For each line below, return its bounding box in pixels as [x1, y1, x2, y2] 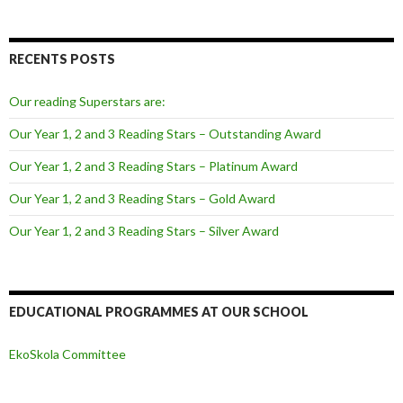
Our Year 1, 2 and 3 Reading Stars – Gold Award [9, 190, 275, 206]
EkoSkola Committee [9, 345, 126, 362]
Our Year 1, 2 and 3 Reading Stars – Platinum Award [9, 157, 298, 174]
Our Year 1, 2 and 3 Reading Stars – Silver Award [9, 222, 279, 238]
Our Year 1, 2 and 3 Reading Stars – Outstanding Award [9, 125, 321, 141]
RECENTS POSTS [9, 50, 115, 67]
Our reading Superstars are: [9, 93, 166, 109]
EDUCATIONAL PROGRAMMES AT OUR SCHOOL [9, 303, 309, 319]
